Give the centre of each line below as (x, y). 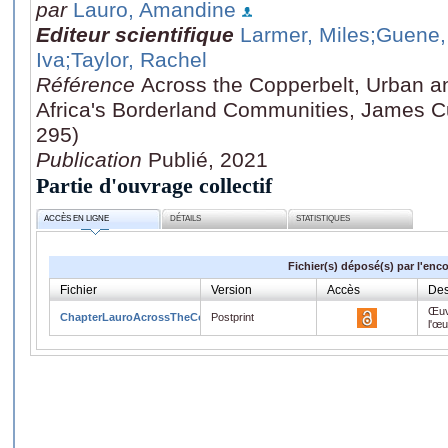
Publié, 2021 (208, 159)
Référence (88, 84)
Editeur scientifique (135, 34)
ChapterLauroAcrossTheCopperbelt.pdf (165, 316)
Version (231, 289)
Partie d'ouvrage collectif (154, 185)
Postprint (232, 316)
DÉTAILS (186, 219)
